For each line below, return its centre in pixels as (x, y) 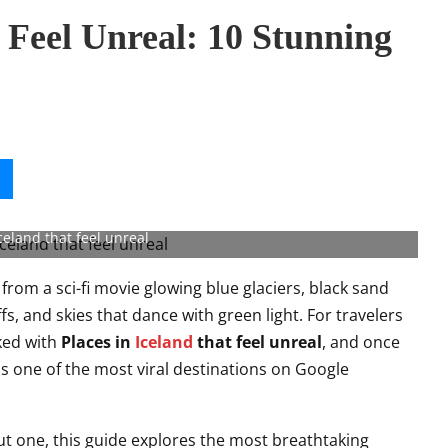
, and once (361, 342)
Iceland (164, 342)
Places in (98, 342)
